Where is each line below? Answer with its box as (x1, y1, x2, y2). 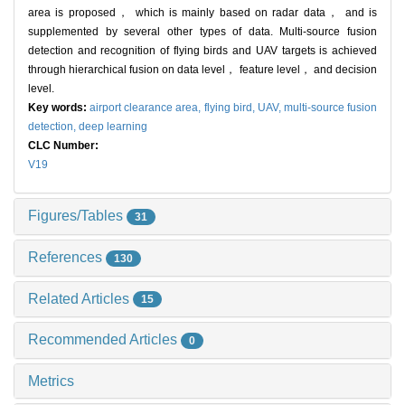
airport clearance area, (89, 101, 204, 115)
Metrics (28, 373, 74, 390)
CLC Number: (28, 139, 101, 153)
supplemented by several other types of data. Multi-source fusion (28, 25, 377, 39)
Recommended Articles (28, 332, 181, 348)
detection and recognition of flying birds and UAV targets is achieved (28, 44, 377, 58)
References (28, 249, 106, 265)
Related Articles (28, 290, 133, 306)
